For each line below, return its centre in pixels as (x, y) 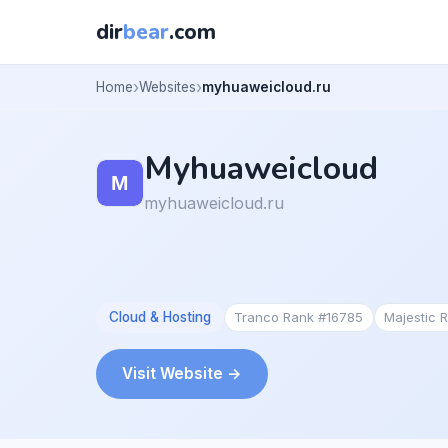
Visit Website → (182, 373)
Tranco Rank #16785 (299, 316)
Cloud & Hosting (159, 316)
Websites (167, 86)
